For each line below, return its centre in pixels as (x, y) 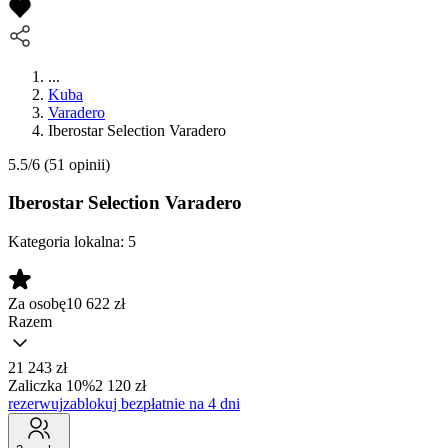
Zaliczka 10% (51, 386)
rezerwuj (35, 404)
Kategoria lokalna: (68, 242)
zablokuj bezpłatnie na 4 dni (151, 404)
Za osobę (37, 304)
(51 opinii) (75, 164)
